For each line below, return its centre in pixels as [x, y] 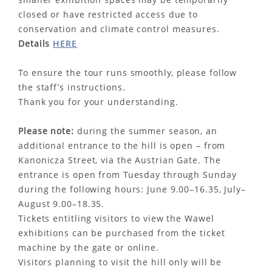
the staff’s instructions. [72, 87]
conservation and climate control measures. [119, 29]
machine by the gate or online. [89, 247]
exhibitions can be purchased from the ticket [122, 233]
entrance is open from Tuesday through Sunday [127, 175]
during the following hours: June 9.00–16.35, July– [132, 189]
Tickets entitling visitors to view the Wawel [116, 218]
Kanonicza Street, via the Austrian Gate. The [120, 160]
